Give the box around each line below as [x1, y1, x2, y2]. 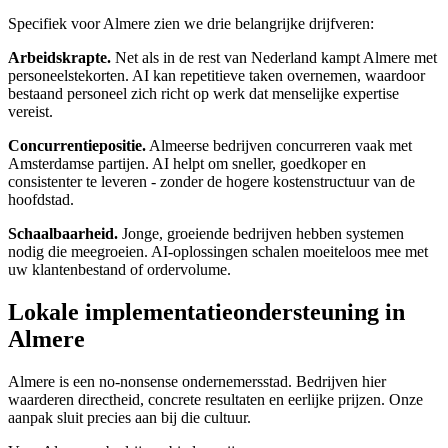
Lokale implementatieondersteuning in [8, 298, 405, 325]
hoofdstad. [8, 191, 74, 209]
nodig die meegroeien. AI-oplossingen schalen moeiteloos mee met [8, 243, 428, 261]
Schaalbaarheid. [8, 225, 118, 243]
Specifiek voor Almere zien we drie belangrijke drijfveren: [8, 15, 374, 33]
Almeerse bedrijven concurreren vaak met [146, 137, 412, 155]
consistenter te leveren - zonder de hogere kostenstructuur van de [8, 173, 415, 191]
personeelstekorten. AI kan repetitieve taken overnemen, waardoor [8, 67, 425, 85]
